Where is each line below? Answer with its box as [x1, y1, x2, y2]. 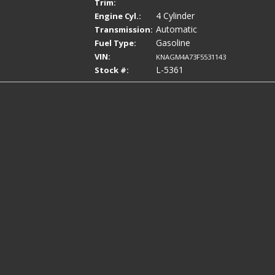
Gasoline [156, 37, 190, 48]
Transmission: [95, 24, 153, 35]
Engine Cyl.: [95, 10, 141, 21]
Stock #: [95, 64, 129, 76]
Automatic [156, 23, 197, 35]
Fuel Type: [95, 37, 136, 48]
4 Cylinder [156, 10, 195, 21]
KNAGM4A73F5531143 [156, 52, 226, 61]
